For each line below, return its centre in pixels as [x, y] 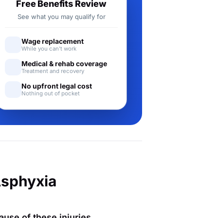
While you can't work [49, 49]
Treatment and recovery [53, 71]
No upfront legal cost [57, 86]
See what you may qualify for [61, 17]
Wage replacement [53, 41]
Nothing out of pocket [51, 93]
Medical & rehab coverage [64, 64]
